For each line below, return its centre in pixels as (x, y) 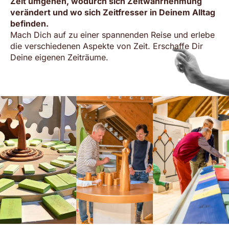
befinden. (29, 24)
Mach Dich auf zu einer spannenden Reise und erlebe (112, 35)
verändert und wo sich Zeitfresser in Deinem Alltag (113, 13)
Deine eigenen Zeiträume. (59, 58)
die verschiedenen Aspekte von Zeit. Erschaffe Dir (107, 46)
